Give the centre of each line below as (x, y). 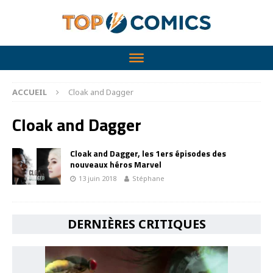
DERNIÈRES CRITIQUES (136, 224)
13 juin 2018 (97, 178)
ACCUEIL (30, 92)
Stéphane (148, 178)
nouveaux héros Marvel (116, 164)
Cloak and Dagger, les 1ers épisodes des (148, 153)
